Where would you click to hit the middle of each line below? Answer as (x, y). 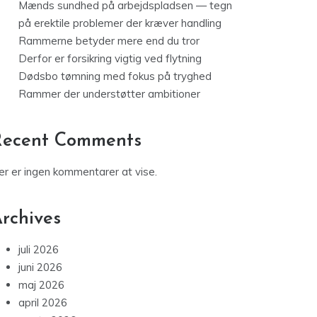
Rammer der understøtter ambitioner (109, 94)
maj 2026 (41, 285)
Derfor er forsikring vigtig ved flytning (110, 59)
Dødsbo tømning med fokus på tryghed (115, 76)
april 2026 (43, 303)
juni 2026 (40, 267)
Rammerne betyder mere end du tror (109, 41)
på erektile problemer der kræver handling (120, 23)
